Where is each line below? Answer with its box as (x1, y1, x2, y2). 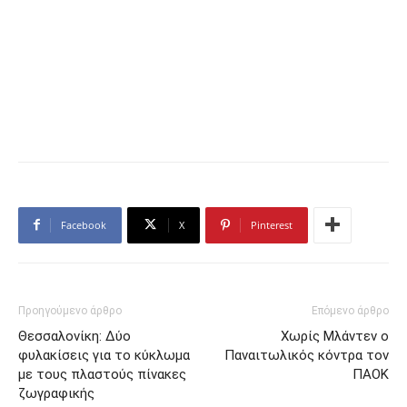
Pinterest (251, 217, 293, 232)
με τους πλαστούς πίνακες (18, 365, 186, 382)
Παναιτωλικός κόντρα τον (224, 346, 389, 363)
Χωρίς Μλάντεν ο (281, 327, 389, 344)
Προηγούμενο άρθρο (18, 303, 122, 317)
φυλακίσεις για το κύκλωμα (18, 346, 190, 363)
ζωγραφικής (18, 384, 94, 402)
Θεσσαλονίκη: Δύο (18, 327, 131, 344)
